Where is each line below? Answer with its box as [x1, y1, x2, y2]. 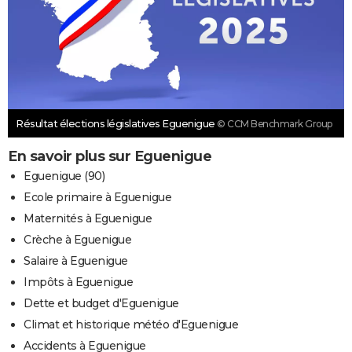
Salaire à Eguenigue [24, 254, 128, 269]
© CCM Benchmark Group [217, 118, 332, 130]
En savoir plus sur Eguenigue [8, 148, 211, 166]
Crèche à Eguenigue [24, 233, 131, 247]
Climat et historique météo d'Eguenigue [24, 317, 238, 332]
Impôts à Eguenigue [24, 275, 133, 290]
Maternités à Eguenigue [24, 211, 152, 226]
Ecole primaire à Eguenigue [24, 190, 171, 205]
